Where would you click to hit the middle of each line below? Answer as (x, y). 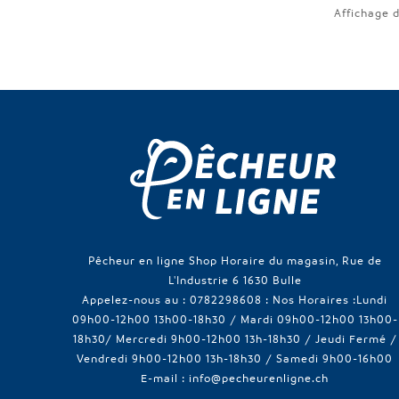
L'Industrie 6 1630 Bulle (235, 279)
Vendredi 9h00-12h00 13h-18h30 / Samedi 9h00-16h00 (235, 358)
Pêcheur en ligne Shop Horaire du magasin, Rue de (235, 260)
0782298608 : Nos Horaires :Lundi (289, 299)
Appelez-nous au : (136, 299)
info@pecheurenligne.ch (259, 377)
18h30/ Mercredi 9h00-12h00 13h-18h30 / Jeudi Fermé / (235, 338)
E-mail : (165, 377)
